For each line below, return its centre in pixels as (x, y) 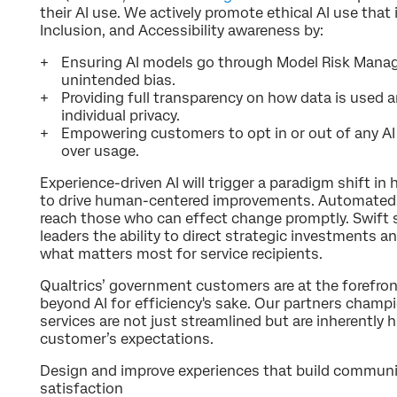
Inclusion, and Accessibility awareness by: (182, 30)
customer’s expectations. (128, 339)
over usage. (100, 151)
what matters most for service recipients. (183, 253)
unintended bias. (118, 80)
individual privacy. (121, 115)
